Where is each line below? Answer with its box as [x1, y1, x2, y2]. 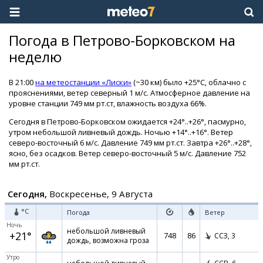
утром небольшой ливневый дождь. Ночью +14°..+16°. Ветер [9, 127, 233, 137]
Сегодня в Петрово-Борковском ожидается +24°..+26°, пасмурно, [9, 116, 246, 127]
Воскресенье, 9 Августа [47, 188, 153, 200]
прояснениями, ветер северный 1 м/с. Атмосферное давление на [9, 87, 250, 98]
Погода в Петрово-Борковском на [9, 31, 235, 50]
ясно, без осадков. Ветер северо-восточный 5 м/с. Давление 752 [9, 148, 246, 159]
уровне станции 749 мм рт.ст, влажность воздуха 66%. [9, 98, 207, 109]
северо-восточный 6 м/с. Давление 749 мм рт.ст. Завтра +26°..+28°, [9, 137, 252, 148]
